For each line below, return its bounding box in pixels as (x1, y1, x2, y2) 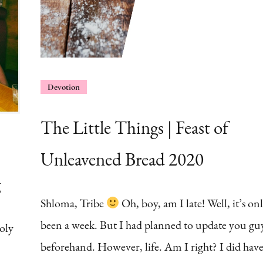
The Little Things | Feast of (40, 115, 228, 139)
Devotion (47, 81, 80, 92)
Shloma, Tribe (40, 195, 106, 211)
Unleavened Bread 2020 (40, 147, 204, 171)
